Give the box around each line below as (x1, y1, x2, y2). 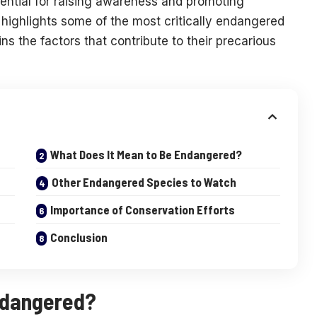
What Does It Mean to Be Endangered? (50, 146, 242, 161)
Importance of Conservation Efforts (50, 202, 235, 217)
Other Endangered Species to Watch (51, 174, 236, 189)
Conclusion (50, 229, 108, 244)
